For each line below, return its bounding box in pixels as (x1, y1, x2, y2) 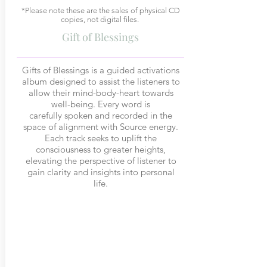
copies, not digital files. (60, 15, 141, 24)
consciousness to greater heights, (36, 144, 166, 155)
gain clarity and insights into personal (27, 166, 175, 178)
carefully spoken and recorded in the (29, 110, 172, 121)
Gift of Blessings (62, 30, 139, 44)
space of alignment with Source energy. (23, 121, 178, 132)
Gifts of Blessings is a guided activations (22, 64, 179, 76)
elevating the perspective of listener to (25, 155, 176, 166)
